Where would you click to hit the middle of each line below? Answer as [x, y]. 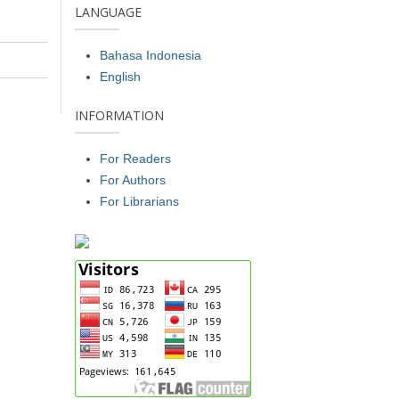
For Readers [135, 158]
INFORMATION [119, 115]
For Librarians [139, 201]
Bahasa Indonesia [150, 55]
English [120, 76]
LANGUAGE [108, 12]
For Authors [132, 179]
